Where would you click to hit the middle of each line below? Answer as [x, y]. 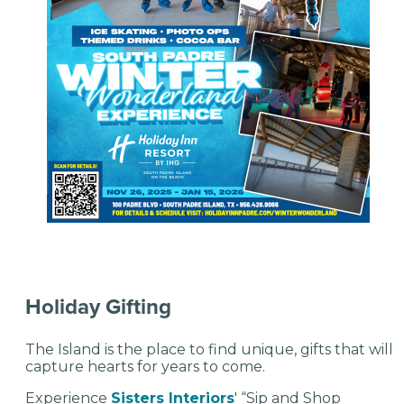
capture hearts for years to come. [145, 366]
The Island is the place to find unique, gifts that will [209, 349]
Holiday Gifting [98, 306]
